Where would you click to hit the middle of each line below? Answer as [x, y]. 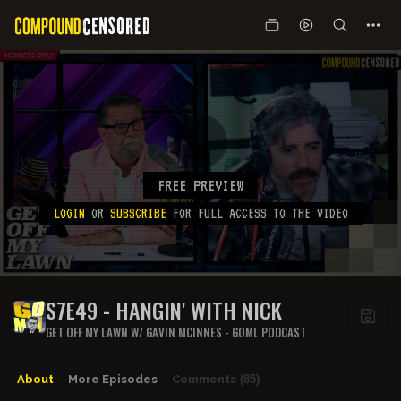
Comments [204, 379]
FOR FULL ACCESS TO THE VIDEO [257, 213]
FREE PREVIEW [200, 185]
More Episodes [113, 379]
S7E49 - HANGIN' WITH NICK [164, 310]
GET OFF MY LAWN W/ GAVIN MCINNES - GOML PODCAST [176, 332]
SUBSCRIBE [138, 213]
